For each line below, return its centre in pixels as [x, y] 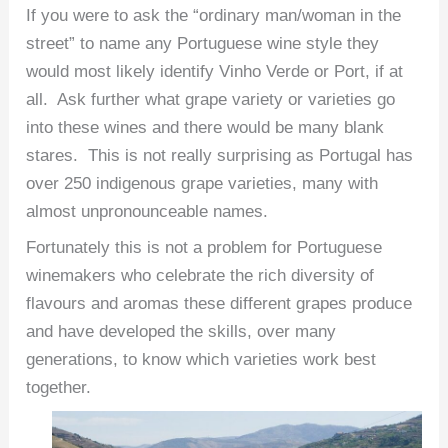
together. [59, 387]
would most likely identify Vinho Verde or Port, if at [215, 71]
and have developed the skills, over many [181, 331]
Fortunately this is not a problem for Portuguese [204, 247]
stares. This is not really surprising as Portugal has [220, 155]
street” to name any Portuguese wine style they [203, 43]
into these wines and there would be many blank [205, 127]
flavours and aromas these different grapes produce [219, 303]
